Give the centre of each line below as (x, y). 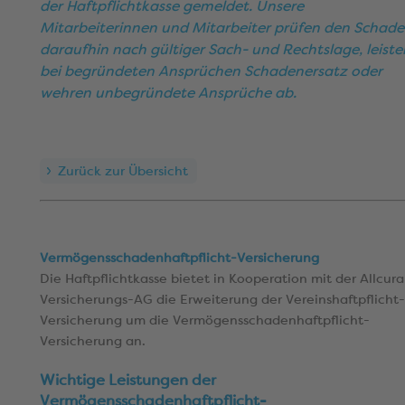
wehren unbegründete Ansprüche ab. (168, 93)
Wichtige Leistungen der (128, 380)
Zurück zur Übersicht (123, 171)
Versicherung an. (93, 341)
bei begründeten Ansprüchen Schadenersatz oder (211, 71)
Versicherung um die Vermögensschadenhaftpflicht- (205, 320)
